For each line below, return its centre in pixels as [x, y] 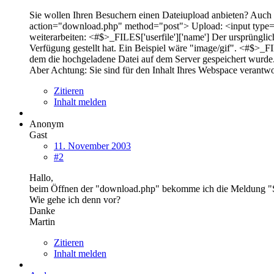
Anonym [46, 124]
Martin [42, 221]
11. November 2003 [92, 146]
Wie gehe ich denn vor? [75, 199]
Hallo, [41, 177]
